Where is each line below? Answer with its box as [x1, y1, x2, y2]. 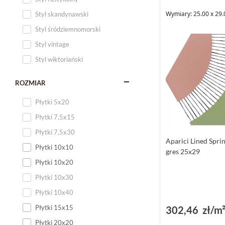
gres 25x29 [166, 147, 200, 156]
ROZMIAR [15, 79, 46, 87]
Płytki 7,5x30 [35, 128, 75, 136]
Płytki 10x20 [35, 158, 73, 166]
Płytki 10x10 [35, 143, 73, 151]
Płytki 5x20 [35, 98, 69, 106]
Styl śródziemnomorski [35, 25, 100, 33]
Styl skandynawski [35, 10, 88, 18]
